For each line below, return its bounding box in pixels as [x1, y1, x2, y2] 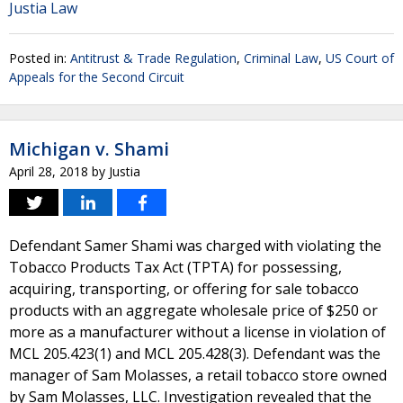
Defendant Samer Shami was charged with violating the [9, 236, 381, 255]
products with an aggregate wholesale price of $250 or [9, 300, 378, 320]
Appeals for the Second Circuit [9, 68, 184, 85]
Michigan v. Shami [9, 137, 169, 161]
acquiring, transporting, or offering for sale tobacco [9, 279, 359, 299]
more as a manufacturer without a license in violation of [9, 322, 386, 342]
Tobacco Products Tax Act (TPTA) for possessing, [9, 257, 342, 277]
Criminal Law [244, 49, 318, 67]
